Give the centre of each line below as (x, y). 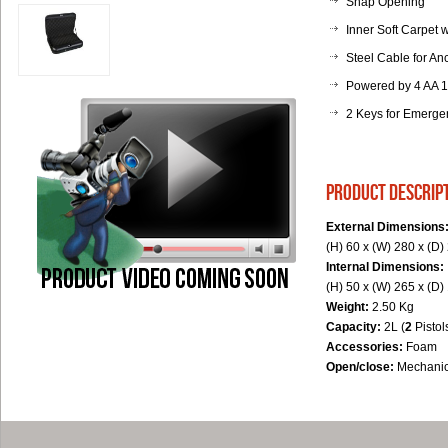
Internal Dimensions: (385, 267)
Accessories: (366, 347)
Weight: (349, 307)
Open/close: (361, 367)
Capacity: (355, 327)
